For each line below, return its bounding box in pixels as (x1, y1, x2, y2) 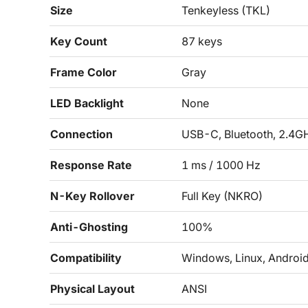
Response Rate (50, 158, 132, 172)
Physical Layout (50, 282, 135, 296)
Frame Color (50, 65, 117, 79)
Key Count (50, 34, 107, 48)
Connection (50, 127, 113, 141)
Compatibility (50, 251, 122, 265)
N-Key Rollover (50, 189, 135, 203)
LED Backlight (50, 96, 124, 110)
